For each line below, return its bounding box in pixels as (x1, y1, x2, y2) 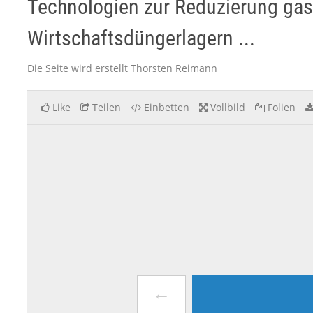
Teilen (92, 101, 121, 114)
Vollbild (210, 101, 245, 114)
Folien (268, 101, 296, 114)
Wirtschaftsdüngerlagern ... (27, 26, 255, 50)
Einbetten (144, 101, 189, 114)
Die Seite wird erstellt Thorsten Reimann (27, 61, 217, 75)
